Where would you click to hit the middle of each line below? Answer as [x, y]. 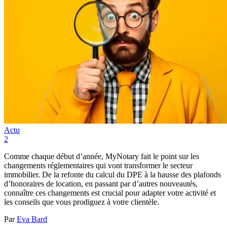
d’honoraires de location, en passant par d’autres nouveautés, [101, 184]
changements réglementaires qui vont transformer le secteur [98, 166]
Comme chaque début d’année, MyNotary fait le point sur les [102, 157]
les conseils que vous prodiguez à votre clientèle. [82, 202]
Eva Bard [32, 219]
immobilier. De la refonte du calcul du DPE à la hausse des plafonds [112, 175]
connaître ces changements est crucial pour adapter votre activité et [110, 193]
